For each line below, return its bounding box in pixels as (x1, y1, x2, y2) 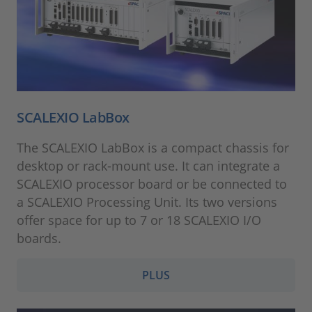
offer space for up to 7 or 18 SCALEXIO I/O (17, 211, 261, 228)
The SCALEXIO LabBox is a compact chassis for (17, 139, 289, 156)
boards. (17, 229, 61, 247)
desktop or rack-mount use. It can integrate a (17, 157, 280, 174)
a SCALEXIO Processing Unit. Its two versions (17, 193, 277, 210)
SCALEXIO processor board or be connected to (17, 175, 287, 192)
